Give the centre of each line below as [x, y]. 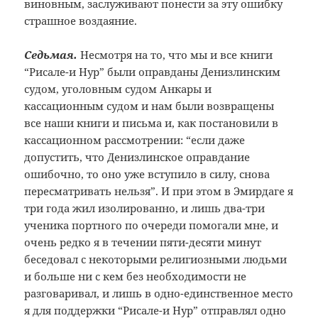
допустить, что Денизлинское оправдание [137, 157]
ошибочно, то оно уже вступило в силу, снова [147, 174]
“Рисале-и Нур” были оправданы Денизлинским [153, 72]
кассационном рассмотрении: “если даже [135, 140]
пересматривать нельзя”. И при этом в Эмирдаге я [159, 191]
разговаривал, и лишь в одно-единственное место [159, 294]
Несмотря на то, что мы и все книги [175, 55]
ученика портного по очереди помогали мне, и [152, 225]
